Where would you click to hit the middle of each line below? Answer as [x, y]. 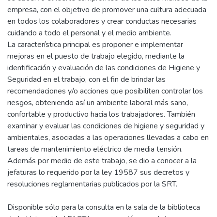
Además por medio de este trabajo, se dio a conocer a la [102, 161]
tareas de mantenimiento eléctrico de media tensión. [95, 149]
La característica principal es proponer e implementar [95, 45]
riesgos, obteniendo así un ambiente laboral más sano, [98, 103]
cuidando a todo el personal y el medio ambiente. [89, 33]
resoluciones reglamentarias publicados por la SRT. [92, 184]
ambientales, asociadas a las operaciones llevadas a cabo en [108, 138]
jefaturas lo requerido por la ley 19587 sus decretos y [98, 172]
